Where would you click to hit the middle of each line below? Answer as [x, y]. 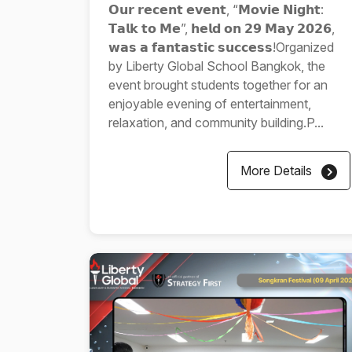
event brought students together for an [218, 85]
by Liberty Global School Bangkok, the [217, 66]
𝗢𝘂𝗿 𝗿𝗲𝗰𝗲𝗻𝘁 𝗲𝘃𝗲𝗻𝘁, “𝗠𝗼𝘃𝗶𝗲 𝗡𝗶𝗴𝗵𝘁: [216, 9]
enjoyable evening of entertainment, [210, 104]
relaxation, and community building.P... [216, 123]
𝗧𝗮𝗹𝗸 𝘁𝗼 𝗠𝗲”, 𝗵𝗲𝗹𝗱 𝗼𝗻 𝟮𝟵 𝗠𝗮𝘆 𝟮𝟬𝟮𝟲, [222, 28]
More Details [278, 170]
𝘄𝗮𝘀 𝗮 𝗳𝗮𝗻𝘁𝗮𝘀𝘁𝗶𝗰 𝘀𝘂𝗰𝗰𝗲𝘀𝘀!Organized [221, 47]
